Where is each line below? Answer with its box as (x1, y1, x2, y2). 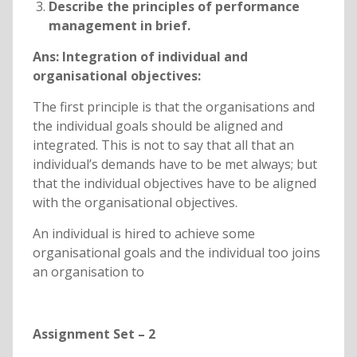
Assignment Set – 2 (32, 325, 155, 343)
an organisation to (32, 263, 144, 281)
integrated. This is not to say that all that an (32, 136, 294, 155)
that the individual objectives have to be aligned (32, 175, 316, 193)
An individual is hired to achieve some (32, 225, 255, 243)
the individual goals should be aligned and (32, 117, 283, 135)
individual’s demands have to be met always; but (32, 155, 317, 174)
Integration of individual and (61, 48, 248, 66)
